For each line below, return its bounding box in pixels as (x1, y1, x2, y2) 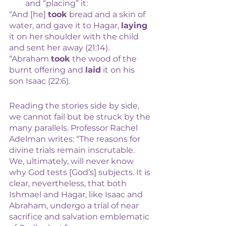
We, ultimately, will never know (9, 156, 136, 166)
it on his (101, 65, 137, 75)
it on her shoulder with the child (9, 32, 141, 41)
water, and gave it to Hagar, (9, 21, 121, 30)
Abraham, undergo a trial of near (9, 201, 141, 210)
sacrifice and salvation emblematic (9, 212, 151, 221)
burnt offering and (9, 65, 85, 75)
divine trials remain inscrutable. (9, 145, 137, 155)
